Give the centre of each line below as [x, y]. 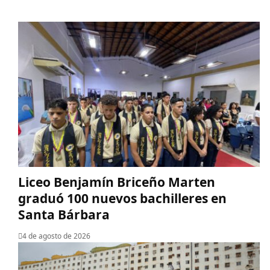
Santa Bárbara [64, 214]
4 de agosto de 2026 [56, 236]
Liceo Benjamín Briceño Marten [117, 182]
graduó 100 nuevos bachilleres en [122, 198]
